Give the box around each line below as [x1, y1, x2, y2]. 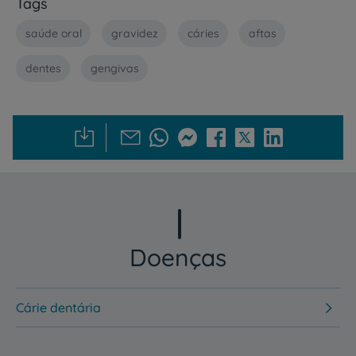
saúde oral [25, 25, 82, 41]
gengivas [90, 60, 139, 75]
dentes [25, 60, 61, 75]
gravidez [110, 25, 158, 41]
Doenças [130, 242, 226, 273]
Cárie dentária [16, 300, 101, 316]
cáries [187, 25, 219, 41]
